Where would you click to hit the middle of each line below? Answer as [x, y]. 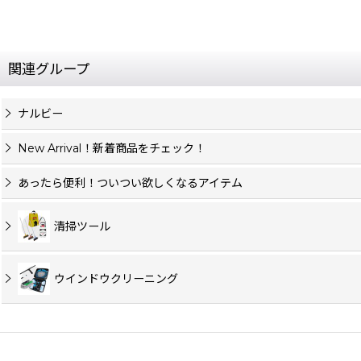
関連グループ [49, 69]
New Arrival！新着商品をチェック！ [112, 149]
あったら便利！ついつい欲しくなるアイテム [130, 183]
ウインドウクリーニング [116, 279]
